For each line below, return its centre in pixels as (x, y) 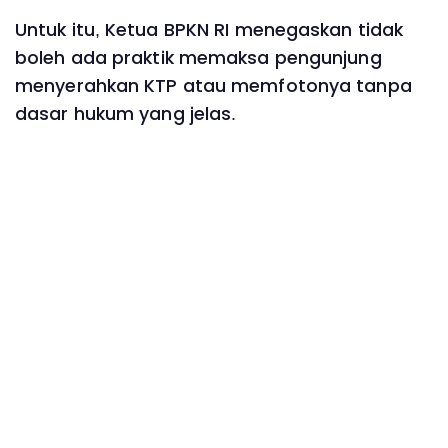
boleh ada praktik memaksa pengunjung (198, 58)
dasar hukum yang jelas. (126, 114)
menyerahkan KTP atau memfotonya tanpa (213, 86)
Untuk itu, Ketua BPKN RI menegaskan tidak (209, 30)
